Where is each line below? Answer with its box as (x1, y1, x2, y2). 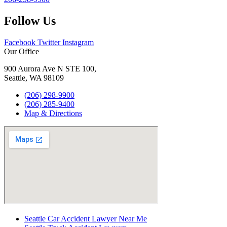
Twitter (37, 37, 60, 47)
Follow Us (4, 14, 56, 27)
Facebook (4, 37, 35, 47)
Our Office (4, 47, 39, 56)
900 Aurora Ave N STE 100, (4, 64, 96, 73)
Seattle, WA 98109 (4, 73, 64, 82)
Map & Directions (24, 108, 82, 118)
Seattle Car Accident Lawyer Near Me (24, 214, 147, 223)
